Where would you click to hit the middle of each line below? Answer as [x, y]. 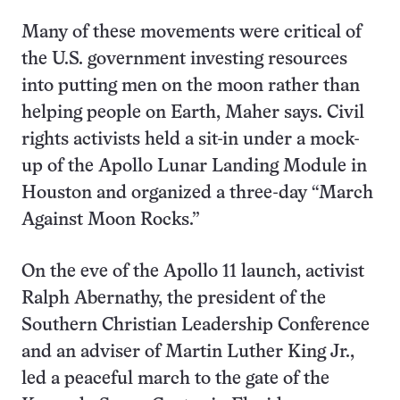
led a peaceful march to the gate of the [175, 379]
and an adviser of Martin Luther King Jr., [188, 353]
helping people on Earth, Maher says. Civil [193, 113]
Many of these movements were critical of [192, 33]
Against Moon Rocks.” [111, 221]
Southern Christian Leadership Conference [196, 326]
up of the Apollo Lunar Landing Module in [194, 167]
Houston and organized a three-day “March [197, 194]
